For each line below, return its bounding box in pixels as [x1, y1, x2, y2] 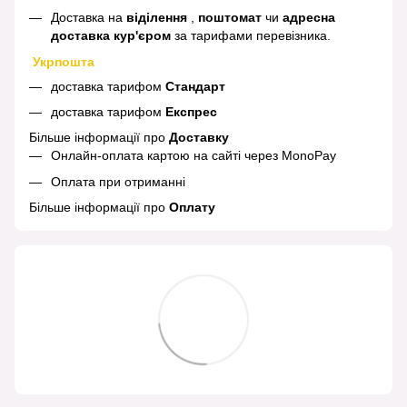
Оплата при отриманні [51, 174, 189, 189]
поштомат [198, 10, 265, 25]
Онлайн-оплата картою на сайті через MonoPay [51, 148, 336, 164]
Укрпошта [33, 54, 98, 69]
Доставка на [51, 10, 126, 25]
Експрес [165, 104, 217, 119]
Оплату [169, 200, 215, 215]
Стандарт [165, 78, 225, 94]
